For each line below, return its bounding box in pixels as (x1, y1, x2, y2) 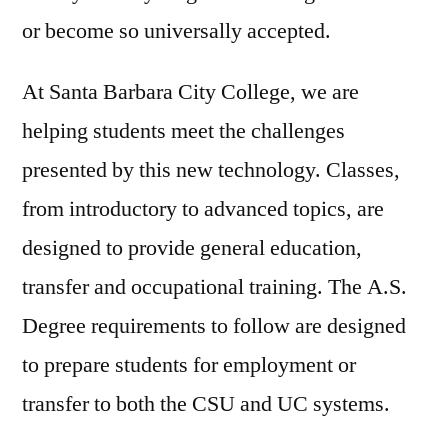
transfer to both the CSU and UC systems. (22, 389, 390, 418)
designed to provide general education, (22, 233, 362, 262)
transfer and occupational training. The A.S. (22, 272, 407, 301)
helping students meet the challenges (22, 116, 345, 145)
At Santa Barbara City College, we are (22, 77, 359, 106)
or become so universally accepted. (22, 16, 331, 45)
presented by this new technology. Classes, (22, 155, 400, 184)
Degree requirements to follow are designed (22, 311, 406, 340)
